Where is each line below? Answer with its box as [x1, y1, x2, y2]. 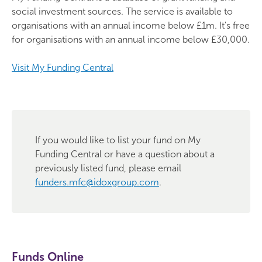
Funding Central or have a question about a [35, 149, 215, 160]
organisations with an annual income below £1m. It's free [12, 20, 250, 31]
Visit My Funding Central [12, 62, 113, 73]
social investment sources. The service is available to [12, 6, 233, 17]
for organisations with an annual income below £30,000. [12, 34, 250, 45]
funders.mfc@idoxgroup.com [35, 177, 159, 188]
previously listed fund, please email [35, 163, 181, 174]
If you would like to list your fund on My [35, 135, 201, 146]
